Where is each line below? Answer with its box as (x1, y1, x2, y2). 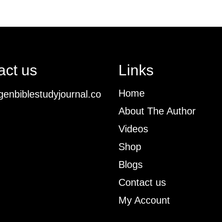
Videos (118, 123, 148, 135)
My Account (118, 195, 170, 206)
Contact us (118, 177, 166, 188)
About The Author (118, 106, 196, 117)
